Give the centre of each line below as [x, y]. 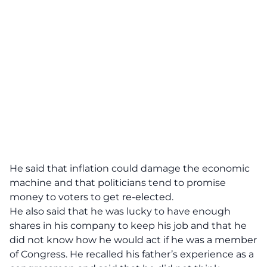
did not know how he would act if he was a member [133, 240]
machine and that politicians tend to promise [118, 183]
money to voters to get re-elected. [91, 197]
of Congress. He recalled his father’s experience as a [132, 254]
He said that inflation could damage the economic [130, 168]
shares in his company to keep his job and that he [128, 226]
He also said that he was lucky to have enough [120, 211]
